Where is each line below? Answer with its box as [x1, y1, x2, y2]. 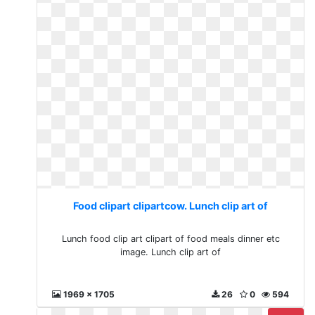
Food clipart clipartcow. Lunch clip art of [73, 200, 269, 212]
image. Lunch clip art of [120, 247, 221, 257]
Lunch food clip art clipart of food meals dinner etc [61, 233, 280, 244]
